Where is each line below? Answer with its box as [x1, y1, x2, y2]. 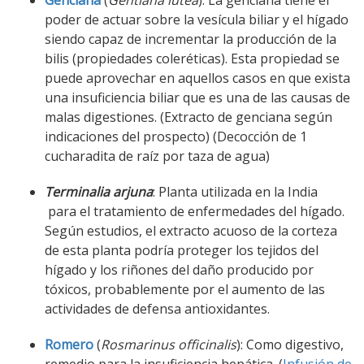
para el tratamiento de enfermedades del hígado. [45, 202, 344, 221]
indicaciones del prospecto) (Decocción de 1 [45, 128, 307, 146]
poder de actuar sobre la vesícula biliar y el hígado [45, 11, 349, 29]
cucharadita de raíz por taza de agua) [45, 147, 270, 166]
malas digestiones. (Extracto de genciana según [45, 108, 332, 127]
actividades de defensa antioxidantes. [45, 300, 270, 318]
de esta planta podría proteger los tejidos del [45, 241, 318, 260]
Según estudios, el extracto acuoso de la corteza [45, 222, 337, 240]
